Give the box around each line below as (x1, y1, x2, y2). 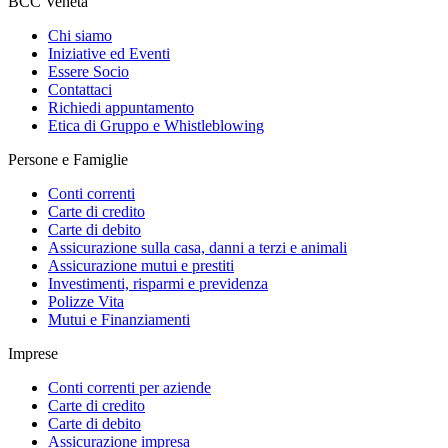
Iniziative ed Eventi (48, 44, 170, 62)
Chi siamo (48, 26, 112, 44)
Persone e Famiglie (8, 150, 128, 168)
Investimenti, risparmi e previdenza (48, 274, 268, 292)
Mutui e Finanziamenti (48, 310, 190, 328)
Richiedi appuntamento (48, 98, 194, 116)
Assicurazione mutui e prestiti (48, 256, 234, 274)
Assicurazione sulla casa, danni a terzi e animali (48, 238, 347, 256)
